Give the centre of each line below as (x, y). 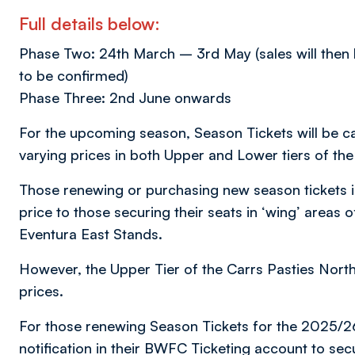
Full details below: (90, 24)
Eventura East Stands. (91, 234)
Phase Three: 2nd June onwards (125, 98)
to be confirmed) (74, 76)
